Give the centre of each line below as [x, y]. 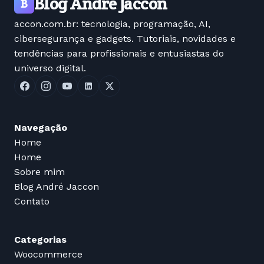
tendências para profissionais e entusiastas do [119, 54]
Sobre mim [39, 172]
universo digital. [50, 68]
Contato [32, 202]
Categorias [40, 240]
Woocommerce [48, 255]
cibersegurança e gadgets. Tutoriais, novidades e [125, 39]
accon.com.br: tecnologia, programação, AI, [112, 24]
